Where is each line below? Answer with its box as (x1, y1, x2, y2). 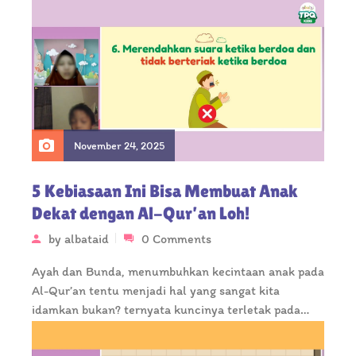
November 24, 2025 (74, 138, 164, 153)
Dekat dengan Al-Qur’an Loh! (32, 203, 253, 224)
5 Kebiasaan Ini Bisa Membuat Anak (32, 181, 298, 202)
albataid (64, 231, 109, 247)
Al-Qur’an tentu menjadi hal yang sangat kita (32, 283, 280, 299)
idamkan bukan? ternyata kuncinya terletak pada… (32, 302, 309, 318)
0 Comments (141, 231, 211, 247)
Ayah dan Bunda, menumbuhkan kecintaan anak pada (32, 264, 324, 280)
